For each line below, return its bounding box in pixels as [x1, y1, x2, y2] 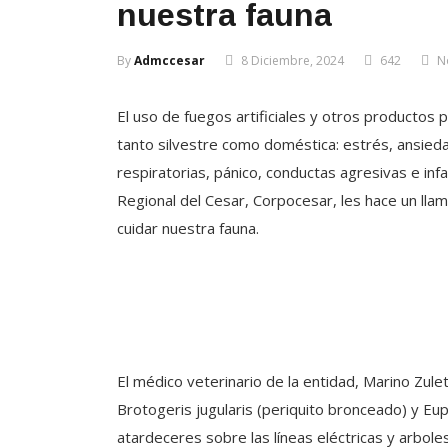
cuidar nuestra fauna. [117, 218, 259, 238]
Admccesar [134, 52, 205, 69]
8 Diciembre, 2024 [241, 52, 344, 69]
